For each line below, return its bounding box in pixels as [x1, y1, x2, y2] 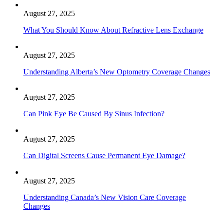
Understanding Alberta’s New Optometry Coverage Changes [23, 67, 210, 76]
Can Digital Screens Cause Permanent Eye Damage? [23, 151, 185, 160]
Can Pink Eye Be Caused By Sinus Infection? [23, 109, 164, 118]
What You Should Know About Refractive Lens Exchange [23, 25, 203, 34]
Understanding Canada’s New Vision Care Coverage [23, 193, 186, 201]
